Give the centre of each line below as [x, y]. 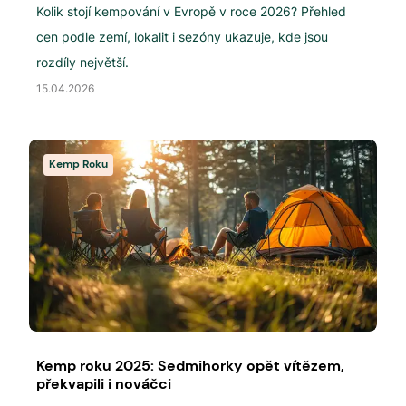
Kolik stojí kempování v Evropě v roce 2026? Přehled [191, 11]
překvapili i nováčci [104, 384]
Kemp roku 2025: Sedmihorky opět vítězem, [190, 366]
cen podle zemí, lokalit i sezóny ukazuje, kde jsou [182, 37]
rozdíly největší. [82, 62]
